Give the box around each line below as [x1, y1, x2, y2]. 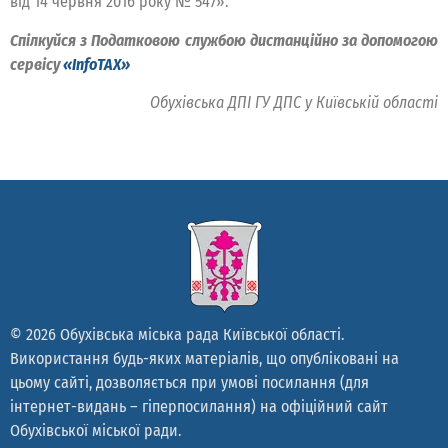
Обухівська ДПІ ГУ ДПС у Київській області [150, 93, 438, 113]
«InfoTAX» [63, 54, 130, 74]
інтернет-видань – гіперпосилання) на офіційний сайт [10, 396, 388, 416]
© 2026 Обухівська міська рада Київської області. [10, 324, 344, 344]
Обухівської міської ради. [10, 420, 181, 440]
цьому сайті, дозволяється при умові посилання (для [10, 372, 369, 392]
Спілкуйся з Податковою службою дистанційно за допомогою [10, 30, 438, 50]
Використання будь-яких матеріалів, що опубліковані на [10, 348, 399, 368]
